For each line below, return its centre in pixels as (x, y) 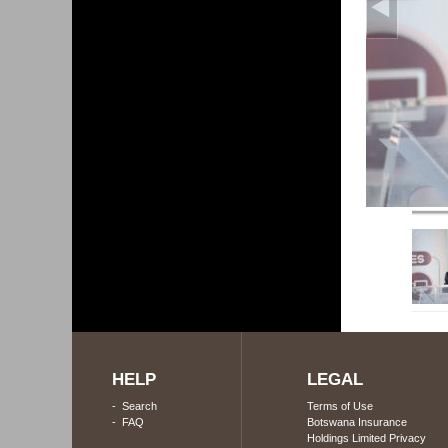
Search (139, 406)
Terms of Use (340, 406)
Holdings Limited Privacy (366, 438)
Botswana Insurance (357, 422)
